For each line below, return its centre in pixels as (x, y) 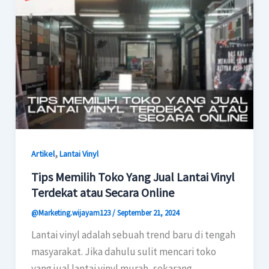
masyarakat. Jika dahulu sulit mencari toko (123, 252)
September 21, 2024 (148, 213)
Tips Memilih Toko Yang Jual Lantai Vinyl (133, 177)
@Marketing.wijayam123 (71, 213)
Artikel (43, 153)
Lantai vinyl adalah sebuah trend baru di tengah (133, 235)
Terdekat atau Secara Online (102, 193)
